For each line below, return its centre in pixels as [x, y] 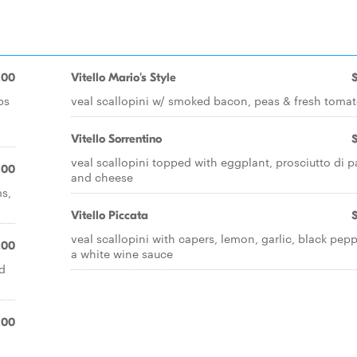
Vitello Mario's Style [124, 77]
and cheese [102, 177]
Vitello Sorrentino [116, 139]
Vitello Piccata [110, 215]
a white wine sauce [122, 253]
